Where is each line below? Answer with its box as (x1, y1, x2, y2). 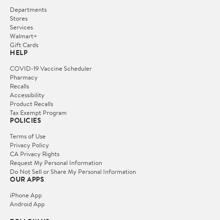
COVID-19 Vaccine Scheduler (10, 64, 92, 73)
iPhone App (10, 191, 42, 200)
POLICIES (10, 115, 41, 126)
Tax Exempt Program (10, 108, 67, 117)
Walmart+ (10, 31, 37, 41)
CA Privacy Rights (10, 149, 59, 159)
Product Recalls (10, 99, 53, 109)
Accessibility (10, 90, 45, 100)
